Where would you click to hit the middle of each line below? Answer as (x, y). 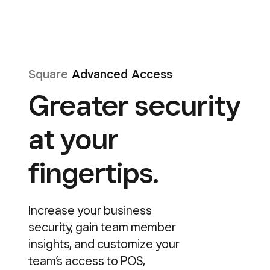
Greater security (135, 105)
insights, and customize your (104, 244)
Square (48, 74)
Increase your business (90, 210)
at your (74, 139)
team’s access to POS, (87, 261)
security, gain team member (102, 227)
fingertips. (94, 173)
